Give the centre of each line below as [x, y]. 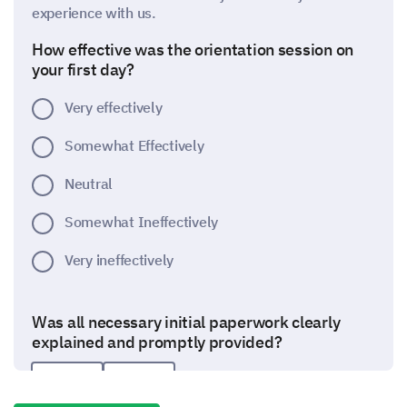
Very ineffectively [119, 260]
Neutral [89, 184]
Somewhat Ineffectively [142, 222]
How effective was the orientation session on [193, 50]
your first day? [85, 69]
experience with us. [94, 13]
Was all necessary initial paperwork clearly [186, 322]
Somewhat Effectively [134, 145]
